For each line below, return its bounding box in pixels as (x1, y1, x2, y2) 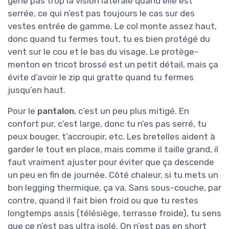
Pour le (8, 106, 37, 117)
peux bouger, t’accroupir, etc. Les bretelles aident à (8, 131, 215, 142)
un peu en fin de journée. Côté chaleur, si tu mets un (8, 170, 218, 180)
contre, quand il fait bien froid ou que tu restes (8, 195, 198, 206)
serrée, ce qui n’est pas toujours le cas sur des (8, 8, 195, 19)
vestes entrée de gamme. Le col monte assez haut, (8, 21, 217, 32)
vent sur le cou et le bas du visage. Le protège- (8, 47, 198, 57)
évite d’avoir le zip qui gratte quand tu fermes (8, 72, 194, 83)
